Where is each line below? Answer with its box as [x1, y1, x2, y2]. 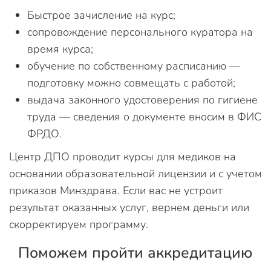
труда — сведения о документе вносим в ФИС [27, 109, 261, 124]
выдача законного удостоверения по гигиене [27, 92, 258, 107]
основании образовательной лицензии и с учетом [9, 166, 262, 181]
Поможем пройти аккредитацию [18, 242, 253, 263]
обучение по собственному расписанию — [27, 58, 240, 73]
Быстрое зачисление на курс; [27, 7, 175, 22]
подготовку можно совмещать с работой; [27, 75, 235, 90]
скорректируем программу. [9, 217, 148, 232]
